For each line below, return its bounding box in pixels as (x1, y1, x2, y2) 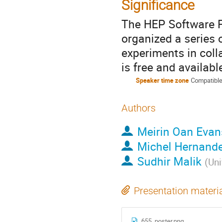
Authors (121, 103, 156, 114)
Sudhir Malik (137, 153, 202, 169)
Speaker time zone (136, 75, 189, 85)
